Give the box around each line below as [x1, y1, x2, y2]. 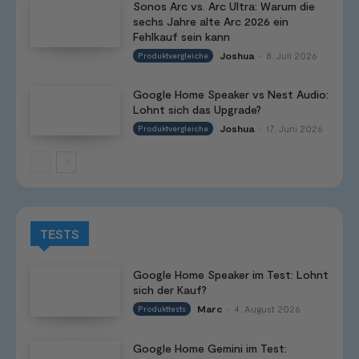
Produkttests [137, 304, 186, 314]
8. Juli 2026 [265, 49, 317, 61]
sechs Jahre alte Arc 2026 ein [132, 14, 288, 28]
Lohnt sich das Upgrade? [132, 102, 261, 116]
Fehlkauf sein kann [132, 29, 230, 43]
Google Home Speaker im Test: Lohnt [132, 268, 329, 282]
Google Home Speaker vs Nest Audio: [132, 87, 329, 101]
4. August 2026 [233, 303, 301, 315]
